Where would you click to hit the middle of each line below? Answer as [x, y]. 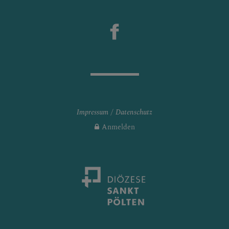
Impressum [93, 112]
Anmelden [118, 127]
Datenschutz [134, 112]
